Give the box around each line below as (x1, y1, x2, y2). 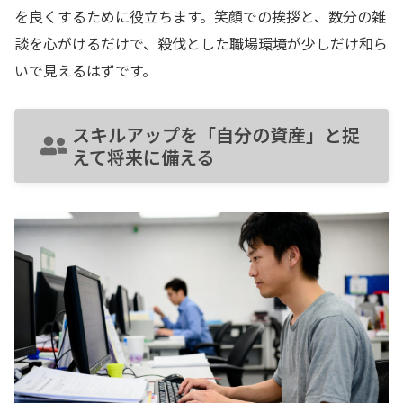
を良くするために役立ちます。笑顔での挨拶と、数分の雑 (14, 4, 386, 27)
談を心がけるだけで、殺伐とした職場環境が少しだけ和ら (14, 31, 388, 54)
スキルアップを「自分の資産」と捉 (72, 121, 360, 148)
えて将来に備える (72, 144, 214, 171)
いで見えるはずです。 (14, 58, 157, 81)
